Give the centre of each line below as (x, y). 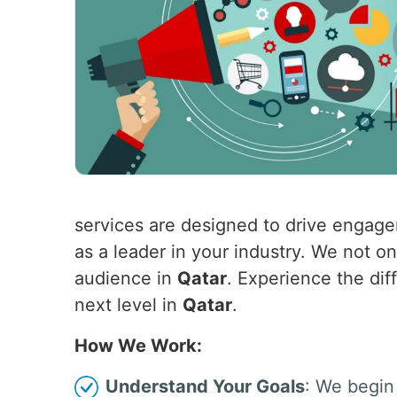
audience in (126, 278)
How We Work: (138, 346)
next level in (128, 305)
